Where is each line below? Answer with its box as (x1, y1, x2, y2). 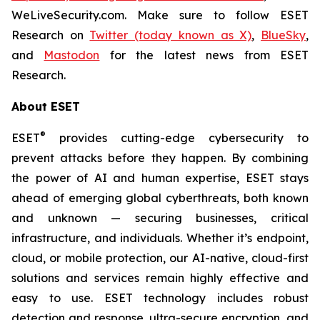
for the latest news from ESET (99, 48, 309, 62)
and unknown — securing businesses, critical (11, 211, 309, 225)
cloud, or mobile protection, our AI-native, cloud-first (11, 251, 309, 265)
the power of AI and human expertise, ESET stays (11, 171, 309, 185)
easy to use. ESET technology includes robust (11, 291, 309, 305)
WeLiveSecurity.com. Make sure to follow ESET (11, 8, 309, 22)
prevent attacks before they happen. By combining (11, 151, 309, 165)
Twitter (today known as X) (89, 28, 252, 42)
